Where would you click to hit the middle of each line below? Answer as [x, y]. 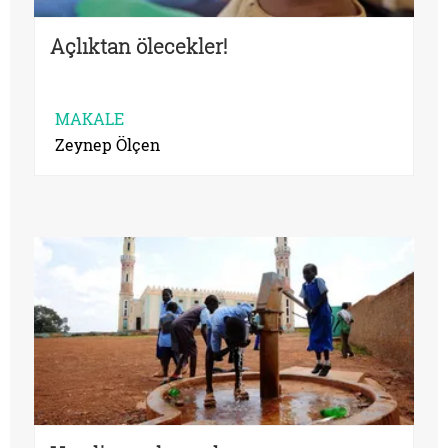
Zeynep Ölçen [107, 145]
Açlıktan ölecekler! [138, 46]
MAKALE [89, 119]
